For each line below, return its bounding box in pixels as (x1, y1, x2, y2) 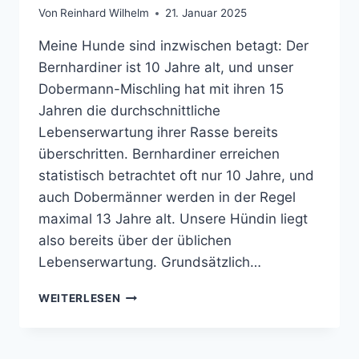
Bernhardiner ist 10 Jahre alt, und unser (38, 59, 293, 76)
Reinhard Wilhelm (60, 6, 150, 20)
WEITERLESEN (38, 292, 121, 305)
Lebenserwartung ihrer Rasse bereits (38, 124, 278, 141)
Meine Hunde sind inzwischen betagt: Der (38, 38, 309, 54)
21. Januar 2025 (165, 6, 248, 20)
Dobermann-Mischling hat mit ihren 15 (38, 81, 284, 98)
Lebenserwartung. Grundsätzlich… (38, 254, 261, 271)
